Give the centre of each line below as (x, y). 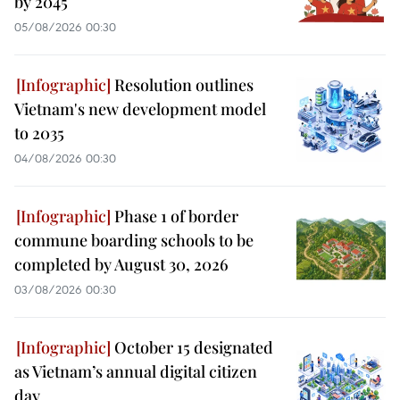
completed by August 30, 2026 (121, 264)
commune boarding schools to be (134, 240)
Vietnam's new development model (140, 108)
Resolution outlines (182, 84)
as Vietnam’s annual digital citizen (136, 371)
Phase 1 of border (175, 216)
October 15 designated (192, 347)
